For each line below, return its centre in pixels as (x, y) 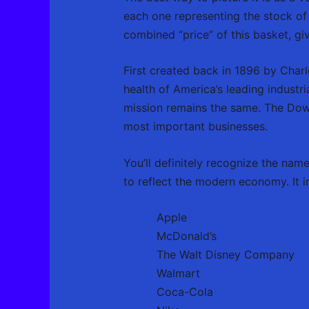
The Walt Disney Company (225, 255)
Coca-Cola (185, 292)
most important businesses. (195, 127)
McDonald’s (186, 236)
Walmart (178, 273)
